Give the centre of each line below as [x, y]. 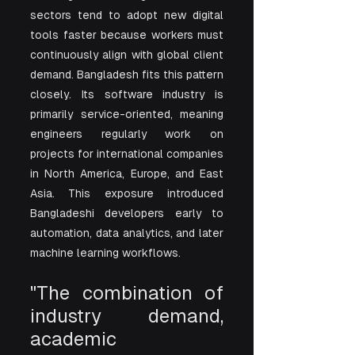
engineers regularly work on [127, 134]
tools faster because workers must [127, 34]
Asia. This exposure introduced [127, 193]
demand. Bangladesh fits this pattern [127, 74]
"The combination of [127, 292]
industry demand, [127, 315]
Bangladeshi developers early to [127, 213]
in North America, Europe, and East [127, 173]
